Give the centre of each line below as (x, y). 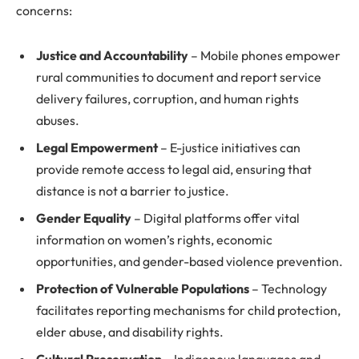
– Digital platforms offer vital (216, 218)
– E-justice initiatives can (229, 148)
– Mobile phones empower (264, 56)
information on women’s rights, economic (154, 240)
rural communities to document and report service (179, 77)
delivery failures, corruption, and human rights (167, 99)
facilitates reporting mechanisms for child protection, (188, 311)
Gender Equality (84, 218)
